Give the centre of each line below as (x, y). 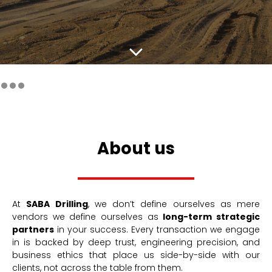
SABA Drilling (57, 204)
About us (136, 148)
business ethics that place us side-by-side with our (136, 255)
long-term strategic (212, 216)
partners (33, 229)
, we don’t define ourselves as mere (174, 204)
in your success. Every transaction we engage (157, 229)
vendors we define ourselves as (88, 216)
